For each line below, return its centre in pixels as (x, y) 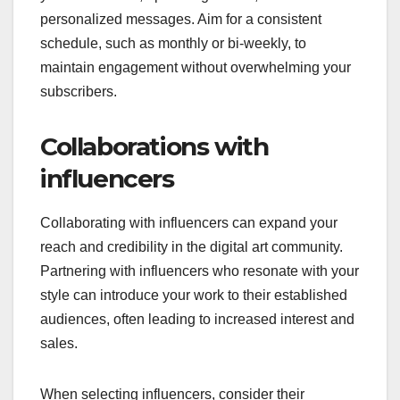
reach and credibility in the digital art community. (192, 247)
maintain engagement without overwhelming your (196, 68)
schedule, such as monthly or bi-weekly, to (173, 44)
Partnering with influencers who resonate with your (200, 271)
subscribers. (79, 92)
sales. (59, 344)
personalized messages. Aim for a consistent (181, 20)
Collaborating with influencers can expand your (189, 223)
